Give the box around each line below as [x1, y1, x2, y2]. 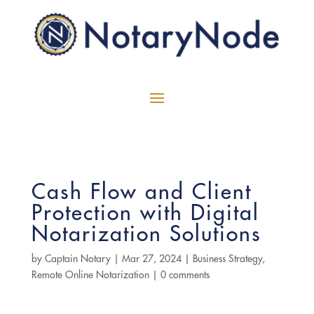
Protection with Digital [31, 198, 259, 226]
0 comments [160, 268, 210, 281]
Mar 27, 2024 [121, 252, 182, 265]
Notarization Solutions [31, 219, 261, 247]
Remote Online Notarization [31, 268, 149, 281]
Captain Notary [44, 252, 111, 265]
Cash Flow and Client [31, 177, 252, 205]
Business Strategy [192, 252, 262, 265]
